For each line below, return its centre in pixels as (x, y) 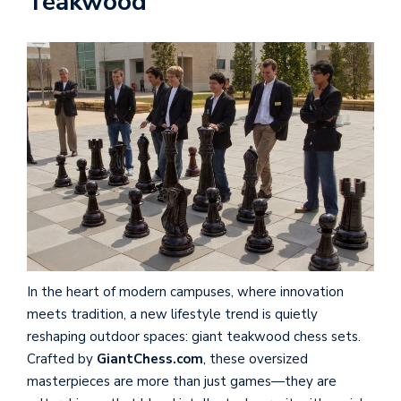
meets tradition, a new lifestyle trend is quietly (172, 314)
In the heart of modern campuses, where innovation (185, 291)
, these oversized (256, 358)
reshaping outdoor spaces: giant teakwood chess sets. (194, 336)
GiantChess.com (150, 358)
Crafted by (62, 358)
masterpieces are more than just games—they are (182, 381)
